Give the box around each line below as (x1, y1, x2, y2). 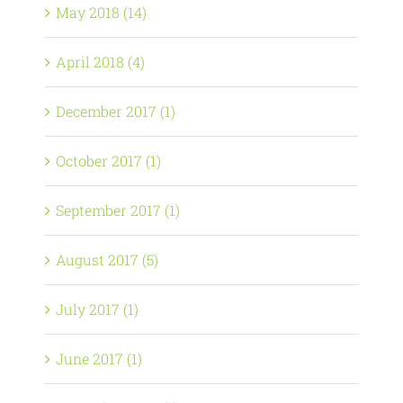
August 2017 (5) (56, 250, 158, 269)
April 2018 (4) (56, 52, 145, 71)
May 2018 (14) (56, 3, 147, 22)
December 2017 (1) (56, 102, 175, 121)
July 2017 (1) (56, 300, 139, 318)
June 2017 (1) (56, 349, 142, 368)
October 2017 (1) (56, 151, 161, 170)
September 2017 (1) (56, 201, 180, 219)
